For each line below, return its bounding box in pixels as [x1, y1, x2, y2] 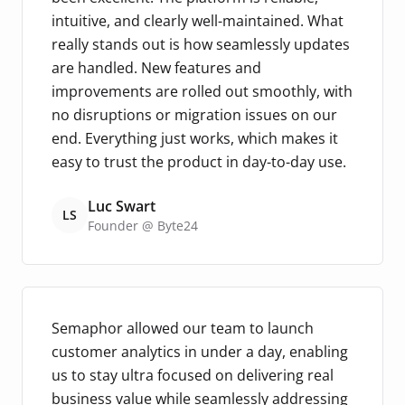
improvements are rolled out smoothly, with [52, 80, 353, 101]
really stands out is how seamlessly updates [52, 33, 350, 54]
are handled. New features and [52, 57, 261, 78]
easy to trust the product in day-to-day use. [52, 151, 346, 172]
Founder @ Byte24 [88, 216, 198, 234]
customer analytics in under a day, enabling [52, 341, 348, 362]
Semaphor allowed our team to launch [52, 317, 314, 338]
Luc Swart [88, 195, 155, 216]
